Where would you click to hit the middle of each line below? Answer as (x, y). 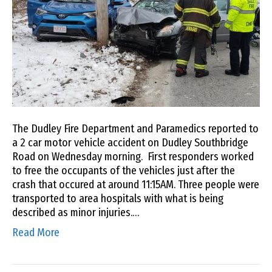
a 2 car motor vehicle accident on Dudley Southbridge (130, 142)
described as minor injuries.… (76, 212)
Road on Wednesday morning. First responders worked (133, 156)
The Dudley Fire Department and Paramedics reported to (135, 128)
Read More (36, 232)
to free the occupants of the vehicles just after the (124, 170)
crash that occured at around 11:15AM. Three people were (136, 184)
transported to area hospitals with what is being (118, 198)
